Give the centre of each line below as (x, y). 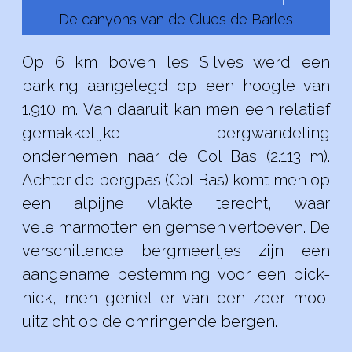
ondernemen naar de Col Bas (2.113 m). (176, 156)
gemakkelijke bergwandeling (176, 133)
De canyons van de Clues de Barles (176, 19)
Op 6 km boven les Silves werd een (176, 62)
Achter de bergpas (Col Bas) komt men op (176, 180)
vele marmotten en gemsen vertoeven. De (176, 227)
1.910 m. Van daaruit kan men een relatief (176, 109)
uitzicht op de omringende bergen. (150, 321)
